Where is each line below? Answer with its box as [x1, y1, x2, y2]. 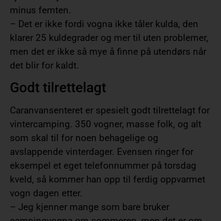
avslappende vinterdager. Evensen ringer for [10, 146, 193, 158]
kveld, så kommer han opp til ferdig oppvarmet [10, 174, 205, 185]
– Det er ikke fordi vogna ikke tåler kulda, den [10, 18, 198, 30]
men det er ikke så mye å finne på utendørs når [10, 45, 206, 57]
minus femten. [10, 4, 71, 16]
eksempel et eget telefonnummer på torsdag [10, 160, 196, 172]
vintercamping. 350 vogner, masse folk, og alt [10, 118, 201, 130]
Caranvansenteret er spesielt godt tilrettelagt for [10, 105, 210, 116]
